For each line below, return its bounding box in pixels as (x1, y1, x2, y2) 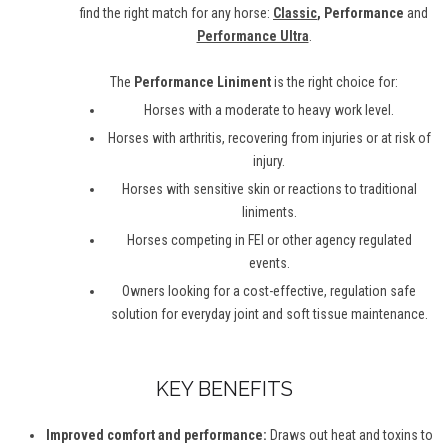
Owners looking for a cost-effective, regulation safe (122, 283, 416, 300)
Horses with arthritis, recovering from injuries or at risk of (107, 130, 431, 147)
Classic (273, 5, 317, 22)
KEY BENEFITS (155, 377, 293, 402)
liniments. (241, 204, 297, 221)
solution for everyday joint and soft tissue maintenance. (110, 306, 428, 323)
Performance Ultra (196, 28, 309, 45)
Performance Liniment (131, 74, 271, 91)
